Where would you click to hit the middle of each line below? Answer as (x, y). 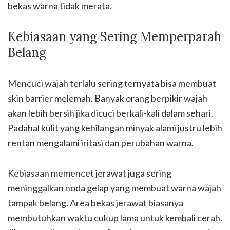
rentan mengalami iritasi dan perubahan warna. (101, 143)
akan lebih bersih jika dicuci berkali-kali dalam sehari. (110, 113)
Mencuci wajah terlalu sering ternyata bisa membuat (112, 83)
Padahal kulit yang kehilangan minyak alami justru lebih (115, 128)
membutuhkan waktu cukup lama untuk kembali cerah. (115, 218)
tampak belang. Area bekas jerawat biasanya (95, 203)
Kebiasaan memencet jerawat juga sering (90, 173)
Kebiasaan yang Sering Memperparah (114, 37)
